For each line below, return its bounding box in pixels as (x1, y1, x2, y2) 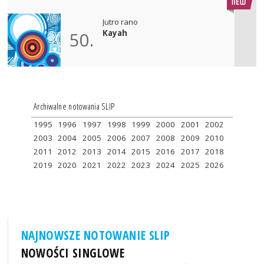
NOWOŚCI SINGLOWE (21, 245, 125, 262)
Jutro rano (103, 16, 138, 27)
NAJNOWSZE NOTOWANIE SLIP (21, 227, 170, 244)
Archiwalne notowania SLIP (33, 100, 115, 112)
